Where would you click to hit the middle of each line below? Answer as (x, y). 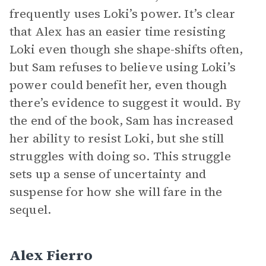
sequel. (31, 210)
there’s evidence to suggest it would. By (125, 103)
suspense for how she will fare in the (116, 192)
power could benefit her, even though (118, 85)
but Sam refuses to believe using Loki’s (123, 67)
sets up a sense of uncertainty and (108, 174)
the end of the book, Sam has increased (121, 121)
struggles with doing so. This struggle (120, 156)
